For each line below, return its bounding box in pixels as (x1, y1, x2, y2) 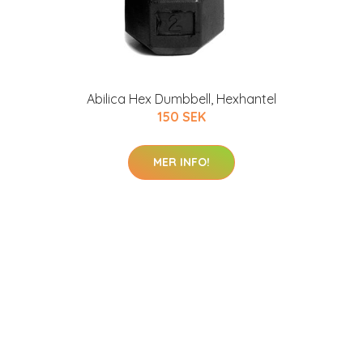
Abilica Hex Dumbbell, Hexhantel (87, 91, 276, 107)
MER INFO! (153, 155, 210, 169)
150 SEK (157, 109, 206, 125)
